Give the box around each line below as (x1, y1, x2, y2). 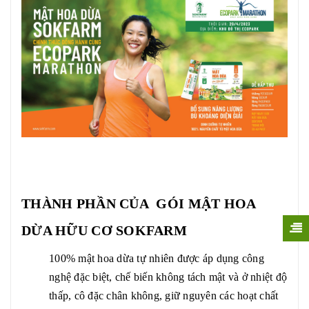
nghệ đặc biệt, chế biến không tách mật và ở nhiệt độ (49, 271, 287, 283)
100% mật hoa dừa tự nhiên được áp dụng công (49, 252, 264, 265)
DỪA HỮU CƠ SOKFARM (21, 223, 188, 239)
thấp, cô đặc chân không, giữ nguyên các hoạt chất (49, 290, 279, 302)
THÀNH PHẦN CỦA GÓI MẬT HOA (21, 196, 256, 212)
